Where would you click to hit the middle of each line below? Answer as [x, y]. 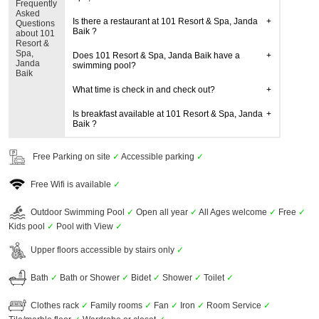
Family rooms [116, 305]
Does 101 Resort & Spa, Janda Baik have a [156, 56]
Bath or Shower [89, 277]
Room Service [234, 305]
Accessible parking [158, 156]
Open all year [162, 212]
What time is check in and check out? [143, 90]
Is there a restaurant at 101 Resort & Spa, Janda [165, 21]
